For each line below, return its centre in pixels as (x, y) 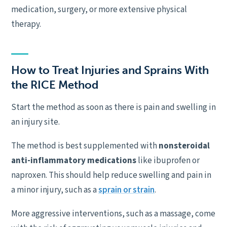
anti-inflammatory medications (74, 161)
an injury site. (35, 122)
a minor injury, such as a (55, 190)
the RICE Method (55, 85)
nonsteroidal (184, 146)
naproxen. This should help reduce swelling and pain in (111, 175)
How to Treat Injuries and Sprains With (110, 70)
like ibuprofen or (168, 161)
